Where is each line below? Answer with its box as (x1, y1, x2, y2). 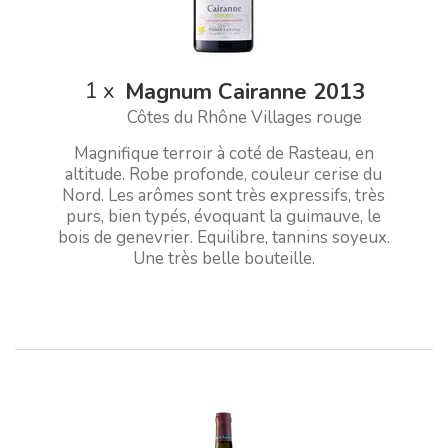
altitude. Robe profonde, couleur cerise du (65, 162, 383, 186)
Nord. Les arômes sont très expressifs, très (62, 183, 386, 207)
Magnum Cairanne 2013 (124, 76, 365, 107)
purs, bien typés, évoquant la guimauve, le (66, 204, 382, 228)
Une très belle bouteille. (132, 246, 315, 270)
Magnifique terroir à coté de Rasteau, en (73, 141, 374, 165)
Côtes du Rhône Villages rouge (127, 105, 362, 129)
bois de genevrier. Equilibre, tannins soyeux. (57, 225, 390, 249)
